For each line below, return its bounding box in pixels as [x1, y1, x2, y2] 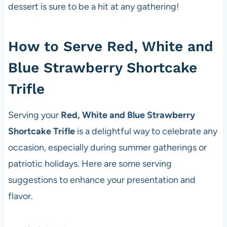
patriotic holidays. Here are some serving [8, 158, 172, 170]
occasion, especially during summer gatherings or [8, 142, 207, 154]
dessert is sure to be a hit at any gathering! [8, 1, 179, 13]
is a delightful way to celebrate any [74, 126, 217, 137]
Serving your [8, 109, 61, 121]
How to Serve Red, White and [8, 38, 213, 55]
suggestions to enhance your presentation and [8, 174, 196, 186]
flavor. [8, 191, 33, 202]
